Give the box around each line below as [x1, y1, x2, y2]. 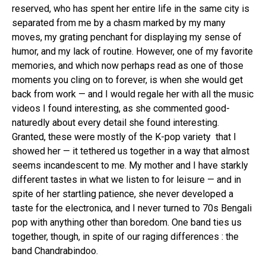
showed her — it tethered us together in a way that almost [12, 145, 249, 157]
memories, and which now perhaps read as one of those [12, 59, 243, 71]
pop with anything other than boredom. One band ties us [12, 216, 242, 228]
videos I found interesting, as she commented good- [12, 102, 230, 114]
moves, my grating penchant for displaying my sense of [12, 31, 242, 43]
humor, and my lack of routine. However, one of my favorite [12, 45, 253, 57]
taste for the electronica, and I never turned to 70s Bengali [12, 202, 252, 214]
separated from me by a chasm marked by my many [12, 17, 226, 28]
